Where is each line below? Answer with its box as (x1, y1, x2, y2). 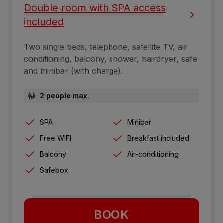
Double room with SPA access (24, 1, 166, 14)
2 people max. (40, 91, 89, 100)
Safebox (40, 165, 68, 174)
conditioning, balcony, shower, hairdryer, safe (24, 53, 197, 64)
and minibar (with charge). (24, 65, 123, 76)
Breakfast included (127, 133, 189, 142)
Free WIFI (40, 133, 71, 142)
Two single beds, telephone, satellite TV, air (24, 41, 187, 52)
